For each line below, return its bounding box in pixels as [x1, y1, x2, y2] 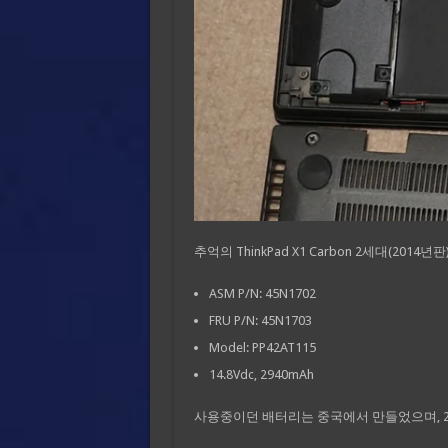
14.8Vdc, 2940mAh [208, 367, 314, 383]
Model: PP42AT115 [208, 340, 316, 356]
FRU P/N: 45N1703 [208, 313, 312, 329]
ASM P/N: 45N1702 [208, 286, 316, 302]
